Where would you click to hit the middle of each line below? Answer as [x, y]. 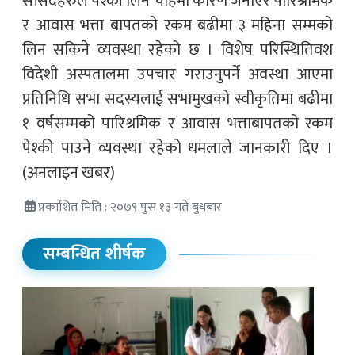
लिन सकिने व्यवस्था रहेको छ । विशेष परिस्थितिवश [177, 50]
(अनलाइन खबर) [69, 172]
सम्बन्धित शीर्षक [94, 254]
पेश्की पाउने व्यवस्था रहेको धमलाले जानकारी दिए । [177, 148]
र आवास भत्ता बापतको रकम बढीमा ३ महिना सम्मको [177, 25]
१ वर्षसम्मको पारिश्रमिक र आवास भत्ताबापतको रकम [177, 123]
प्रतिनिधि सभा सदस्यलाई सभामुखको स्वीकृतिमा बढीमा [177, 99]
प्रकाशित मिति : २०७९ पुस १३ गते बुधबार [130, 207]
